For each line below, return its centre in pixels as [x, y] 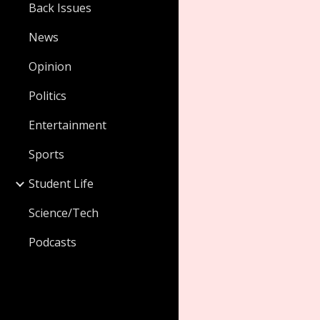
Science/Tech [64, 213]
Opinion [50, 66]
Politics [47, 96]
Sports [46, 154]
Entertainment [67, 125]
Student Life [61, 184]
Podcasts [52, 242]
